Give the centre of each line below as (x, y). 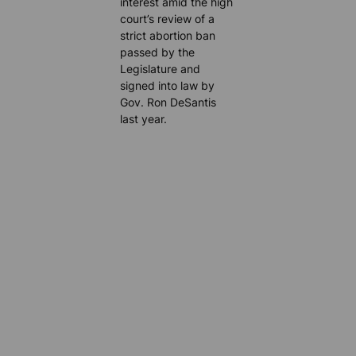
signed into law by (168, 86)
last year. (144, 119)
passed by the (158, 52)
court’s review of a (168, 19)
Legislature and (161, 69)
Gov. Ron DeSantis (168, 103)
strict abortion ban (168, 36)
